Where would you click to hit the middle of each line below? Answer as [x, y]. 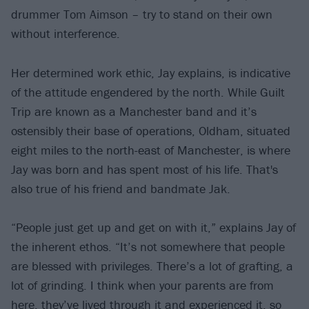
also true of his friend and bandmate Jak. [121, 188]
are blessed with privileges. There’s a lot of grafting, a [152, 266]
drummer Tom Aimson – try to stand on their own [142, 14]
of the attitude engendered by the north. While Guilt [148, 92]
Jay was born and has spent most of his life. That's [144, 169]
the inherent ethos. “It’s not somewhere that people [148, 247]
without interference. [66, 34]
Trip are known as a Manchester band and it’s [134, 111]
